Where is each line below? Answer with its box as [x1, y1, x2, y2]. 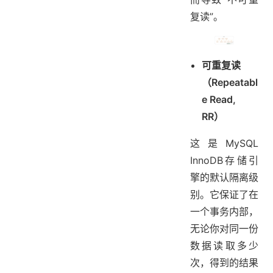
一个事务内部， [190, 205, 258, 218]
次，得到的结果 [190, 257, 258, 269]
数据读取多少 [190, 239, 258, 252]
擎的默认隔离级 [190, 171, 258, 184]
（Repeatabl [202, 76, 258, 89]
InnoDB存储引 [190, 154, 258, 167]
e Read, [202, 93, 236, 106]
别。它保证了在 [190, 188, 258, 201]
